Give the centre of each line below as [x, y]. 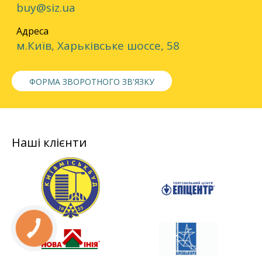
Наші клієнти [49, 142]
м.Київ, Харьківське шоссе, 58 [98, 46]
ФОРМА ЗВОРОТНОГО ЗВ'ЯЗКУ [92, 82]
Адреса [32, 31]
